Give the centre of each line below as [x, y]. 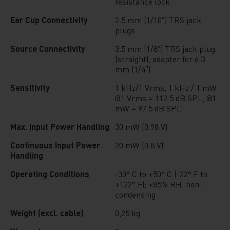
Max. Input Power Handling [60, 127]
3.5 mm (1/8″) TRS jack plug [165, 49]
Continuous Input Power [55, 145]
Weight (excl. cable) [47, 213]
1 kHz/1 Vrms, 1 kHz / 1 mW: [167, 88]
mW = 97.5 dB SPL [148, 108]
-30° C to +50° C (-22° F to [161, 174]
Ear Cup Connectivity [49, 20]
